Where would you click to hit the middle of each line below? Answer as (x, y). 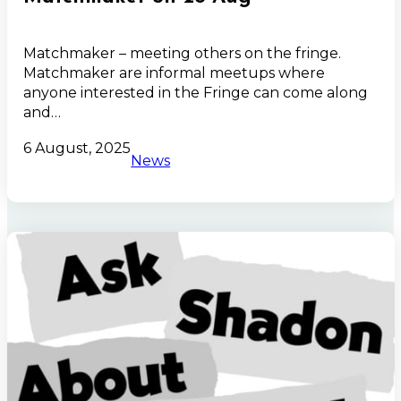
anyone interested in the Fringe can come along (196, 93)
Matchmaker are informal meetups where (175, 73)
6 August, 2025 (77, 149)
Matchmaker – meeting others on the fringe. (183, 54)
